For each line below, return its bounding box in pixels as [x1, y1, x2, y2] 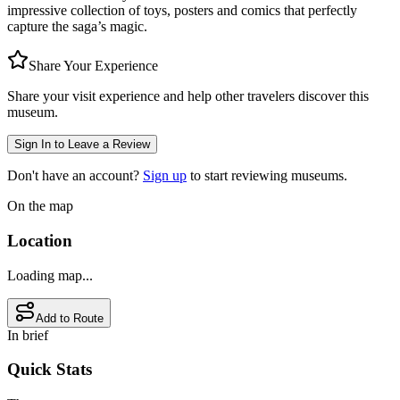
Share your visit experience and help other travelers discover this [7, 88, 369, 104]
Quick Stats [7, 360, 92, 379]
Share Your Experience [29, 58, 158, 74]
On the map [7, 198, 73, 214]
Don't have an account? [7, 168, 139, 184]
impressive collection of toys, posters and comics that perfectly [7, 3, 357, 19]
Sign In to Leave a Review [14, 137, 150, 152]
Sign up [143, 168, 187, 184]
